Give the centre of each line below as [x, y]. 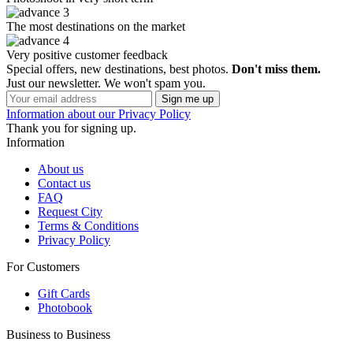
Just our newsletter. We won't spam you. [106, 84]
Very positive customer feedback [87, 55]
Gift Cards [64, 294]
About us [61, 169]
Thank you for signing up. [71, 128]
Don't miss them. [276, 69]
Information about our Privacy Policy [98, 114]
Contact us [64, 184]
